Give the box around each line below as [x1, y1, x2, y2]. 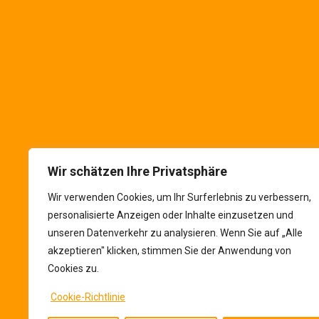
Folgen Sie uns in [80, 99, 234, 122]
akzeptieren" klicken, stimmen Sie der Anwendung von [48, 245, 291, 256]
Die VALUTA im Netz [80, 56, 262, 80]
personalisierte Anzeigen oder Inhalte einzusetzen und [48, 209, 293, 221]
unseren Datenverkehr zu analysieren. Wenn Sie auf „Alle [48, 227, 303, 239]
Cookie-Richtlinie [51, 291, 125, 303]
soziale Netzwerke [80, 120, 241, 144]
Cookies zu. [48, 263, 99, 274]
